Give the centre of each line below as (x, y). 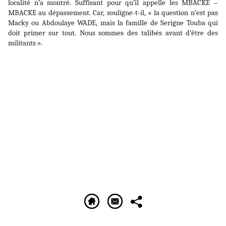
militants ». (25, 43)
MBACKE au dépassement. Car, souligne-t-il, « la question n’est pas (113, 13)
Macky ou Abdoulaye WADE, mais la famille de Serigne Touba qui (113, 23)
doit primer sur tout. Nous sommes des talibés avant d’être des (113, 33)
